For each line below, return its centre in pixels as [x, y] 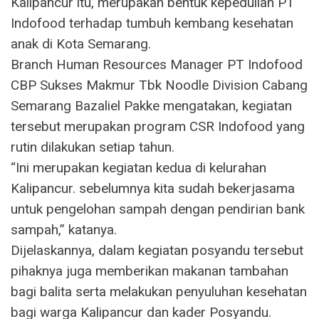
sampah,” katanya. [64, 229]
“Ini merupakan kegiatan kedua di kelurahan [138, 167]
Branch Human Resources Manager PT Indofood [157, 64]
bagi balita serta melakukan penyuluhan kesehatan [159, 291]
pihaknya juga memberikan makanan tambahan [150, 271]
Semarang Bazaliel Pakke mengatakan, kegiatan [151, 105]
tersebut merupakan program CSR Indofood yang [158, 126]
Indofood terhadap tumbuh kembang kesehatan [152, 23]
